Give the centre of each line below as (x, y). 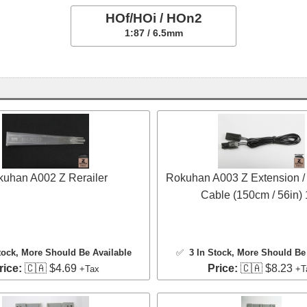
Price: (223, 268)
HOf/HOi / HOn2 (153, 18)
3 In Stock (210, 252)
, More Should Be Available (73, 252)
